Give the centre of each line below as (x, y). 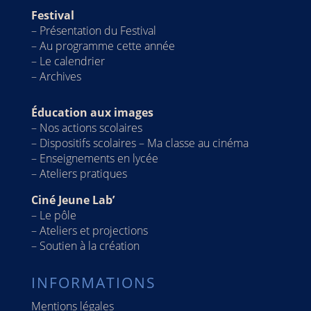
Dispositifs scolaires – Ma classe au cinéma (144, 143)
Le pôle (58, 216)
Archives (60, 77)
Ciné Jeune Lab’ (73, 200)
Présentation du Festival (98, 31)
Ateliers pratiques (84, 174)
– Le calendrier (68, 61)
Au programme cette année (107, 46)
